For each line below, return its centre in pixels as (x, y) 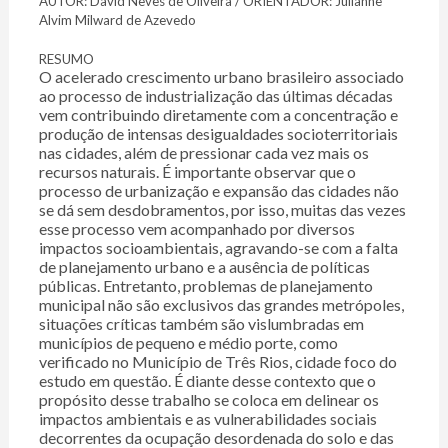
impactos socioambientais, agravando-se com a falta (218, 248)
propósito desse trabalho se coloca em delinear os (208, 400)
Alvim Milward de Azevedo (117, 20)
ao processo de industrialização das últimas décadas (215, 96)
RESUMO (66, 59)
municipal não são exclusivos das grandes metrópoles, (221, 305)
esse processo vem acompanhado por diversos (196, 229)
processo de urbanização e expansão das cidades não (218, 191)
